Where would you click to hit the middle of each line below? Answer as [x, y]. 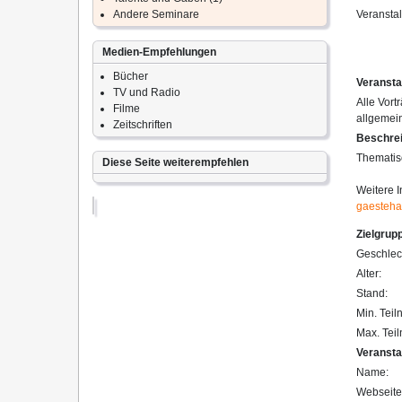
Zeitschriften [143, 125]
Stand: [372, 293]
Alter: [369, 274]
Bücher [131, 76]
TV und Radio [147, 92]
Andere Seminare [156, 14]
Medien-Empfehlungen [159, 52]
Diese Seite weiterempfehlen [175, 162]
